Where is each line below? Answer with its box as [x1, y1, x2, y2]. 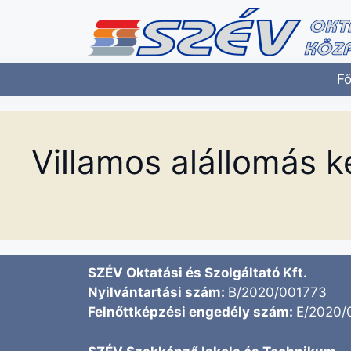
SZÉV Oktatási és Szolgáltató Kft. [88, 265, 307, 280]
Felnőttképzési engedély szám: [88, 304, 296, 320]
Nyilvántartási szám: [88, 284, 228, 300]
